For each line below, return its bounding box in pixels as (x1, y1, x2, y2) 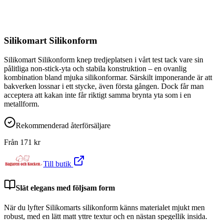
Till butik (43, 160, 73, 168)
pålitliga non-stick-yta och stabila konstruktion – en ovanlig (4, 64, 187, 73)
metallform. (4, 100, 39, 108)
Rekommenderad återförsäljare (16, 121, 110, 130)
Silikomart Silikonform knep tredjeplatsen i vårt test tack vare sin (4, 55, 203, 64)
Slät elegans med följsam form (16, 184, 115, 192)
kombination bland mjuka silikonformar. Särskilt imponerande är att (4, 73, 212, 82)
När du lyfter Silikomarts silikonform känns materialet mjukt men (4, 203, 205, 212)
